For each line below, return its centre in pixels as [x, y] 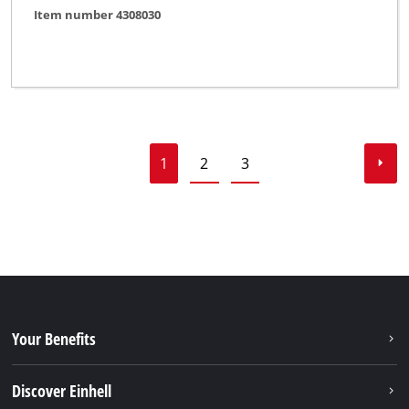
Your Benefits [54, 338]
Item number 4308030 [98, 15]
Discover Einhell [62, 390]
